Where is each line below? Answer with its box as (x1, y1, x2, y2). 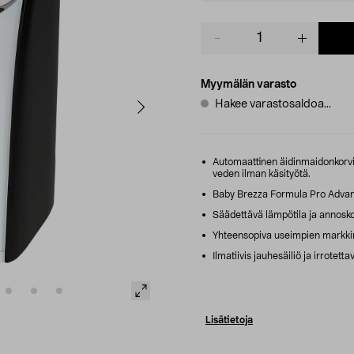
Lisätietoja (205, 314, 253, 325)
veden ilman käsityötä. (213, 168, 311, 179)
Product (200, 23, 242, 35)
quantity (200, 39, 243, 51)
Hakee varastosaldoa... (215, 98, 331, 110)
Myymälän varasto (201, 78, 296, 90)
